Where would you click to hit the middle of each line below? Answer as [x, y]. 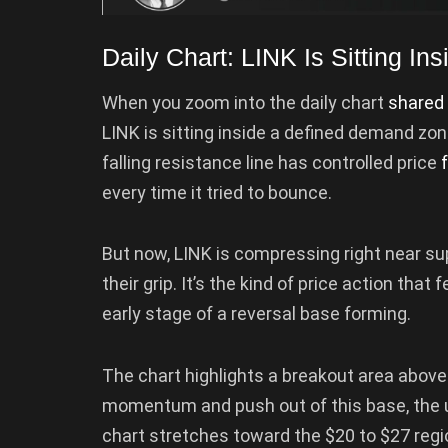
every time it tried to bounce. [217, 192]
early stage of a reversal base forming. [256, 314]
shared [416, 102]
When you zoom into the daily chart [245, 102]
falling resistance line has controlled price [271, 162]
